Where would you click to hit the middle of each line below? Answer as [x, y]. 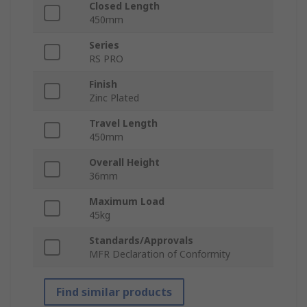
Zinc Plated [114, 97]
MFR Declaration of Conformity [160, 254]
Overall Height [124, 162]
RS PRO [106, 58]
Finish [103, 84]
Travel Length [123, 123]
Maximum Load [127, 201]
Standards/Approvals [141, 240]
